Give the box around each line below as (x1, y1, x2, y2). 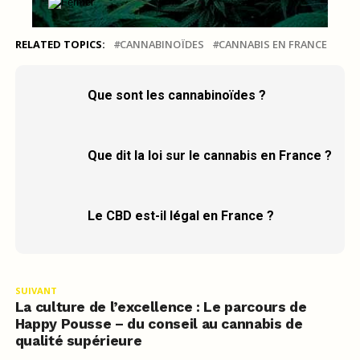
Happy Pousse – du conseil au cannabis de (14, 315, 303, 332)
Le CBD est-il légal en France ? (87, 207, 274, 223)
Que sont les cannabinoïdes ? (87, 87, 266, 103)
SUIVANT (14, 284, 57, 297)
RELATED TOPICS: (14, 36, 105, 51)
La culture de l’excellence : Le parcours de (14, 298, 307, 315)
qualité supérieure (14, 332, 142, 349)
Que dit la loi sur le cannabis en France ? (87, 147, 332, 163)
